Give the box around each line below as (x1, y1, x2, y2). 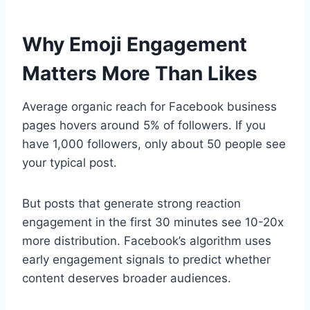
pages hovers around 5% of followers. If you (22, 118, 266, 132)
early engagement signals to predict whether (22, 252, 271, 266)
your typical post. (22, 155, 117, 170)
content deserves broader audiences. (22, 271, 231, 285)
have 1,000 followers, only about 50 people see (22, 136, 286, 151)
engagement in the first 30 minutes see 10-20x (22, 215, 284, 229)
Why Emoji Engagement (22, 32, 247, 56)
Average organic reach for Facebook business (22, 99, 277, 113)
